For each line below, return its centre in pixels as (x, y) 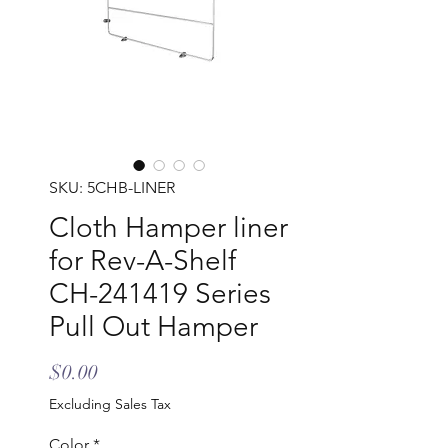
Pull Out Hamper (153, 327)
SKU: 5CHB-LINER (112, 188)
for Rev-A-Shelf (142, 261)
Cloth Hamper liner (168, 228)
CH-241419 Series (160, 294)
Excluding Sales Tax (110, 404)
